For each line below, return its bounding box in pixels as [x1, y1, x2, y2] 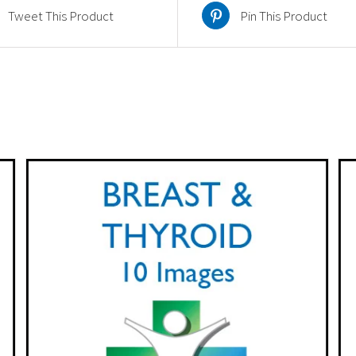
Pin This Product [240, 6, 327, 25]
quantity [197, 5, 241, 22]
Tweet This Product [7, 6, 114, 25]
